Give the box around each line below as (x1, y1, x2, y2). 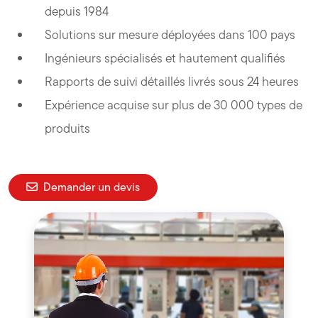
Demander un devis (43, 179, 140, 195)
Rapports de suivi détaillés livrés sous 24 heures (45, 72, 300, 90)
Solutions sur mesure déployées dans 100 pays (45, 26, 296, 43)
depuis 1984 (45, 2, 109, 20)
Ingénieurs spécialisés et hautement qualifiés (45, 49, 286, 67)
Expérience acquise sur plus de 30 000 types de (45, 96, 303, 114)
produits (45, 119, 91, 137)
